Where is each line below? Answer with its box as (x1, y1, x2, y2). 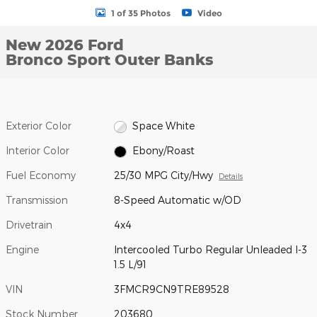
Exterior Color (6, 120, 71, 132)
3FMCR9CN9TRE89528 (114, 283, 230, 296)
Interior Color (6, 144, 69, 157)
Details (219, 171, 243, 181)
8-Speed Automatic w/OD (114, 194, 242, 207)
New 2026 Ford (6, 35, 124, 54)
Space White (132, 120, 195, 132)
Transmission (6, 194, 68, 207)
